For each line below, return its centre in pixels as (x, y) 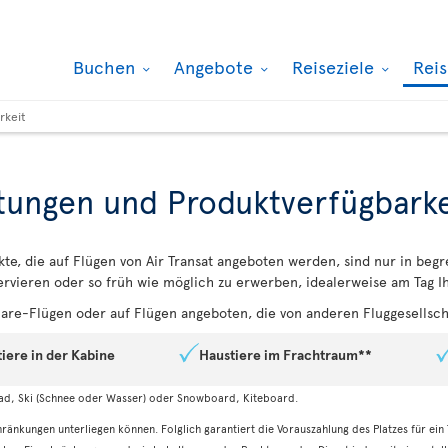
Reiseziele (335, 66)
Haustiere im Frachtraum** (285, 354)
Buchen (106, 66)
